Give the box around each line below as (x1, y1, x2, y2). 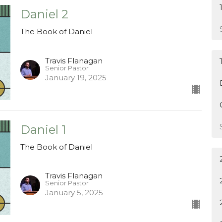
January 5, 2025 (45, 188, 103, 198)
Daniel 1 (20, 122, 66, 137)
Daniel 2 (20, 7, 68, 22)
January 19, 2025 (45, 72, 107, 82)
